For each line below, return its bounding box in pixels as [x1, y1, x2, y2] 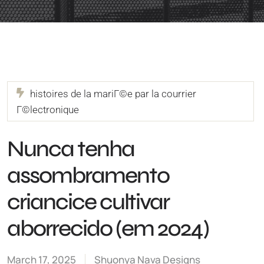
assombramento [7, 161, 169, 189]
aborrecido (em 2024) [7, 214, 209, 242]
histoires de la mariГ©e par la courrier [30, 87, 196, 100]
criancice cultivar [7, 188, 169, 216]
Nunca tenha [7, 135, 134, 163]
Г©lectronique [16, 103, 79, 115]
